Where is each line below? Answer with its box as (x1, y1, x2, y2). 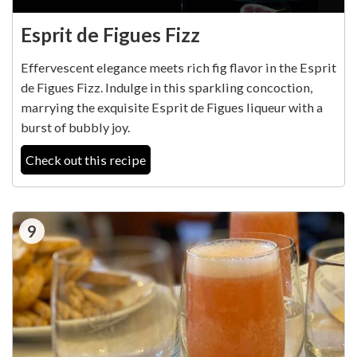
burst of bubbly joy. (21, 120, 130, 135)
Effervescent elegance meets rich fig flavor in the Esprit (21, 60, 336, 76)
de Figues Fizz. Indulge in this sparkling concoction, (21, 80, 312, 96)
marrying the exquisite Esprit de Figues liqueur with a (21, 100, 323, 116)
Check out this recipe (25, 152, 146, 168)
